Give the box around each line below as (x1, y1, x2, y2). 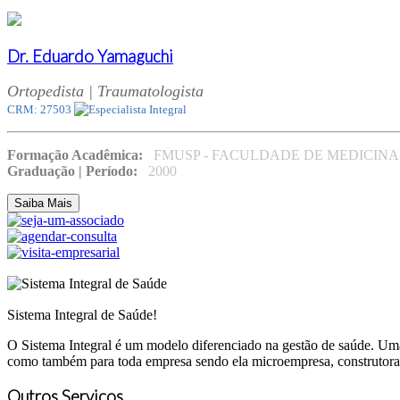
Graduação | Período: (7, 163, 141, 179)
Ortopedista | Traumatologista (7, 82, 204, 101)
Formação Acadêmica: (7, 147, 146, 163)
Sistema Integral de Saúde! (7, 307, 157, 323)
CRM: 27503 (7, 103, 74, 117)
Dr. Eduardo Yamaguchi (7, 46, 173, 66)
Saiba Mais (14, 196, 72, 211)
